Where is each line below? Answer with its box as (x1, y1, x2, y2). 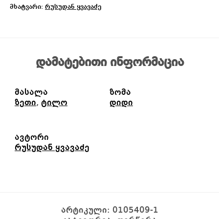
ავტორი (15, 133, 49, 142)
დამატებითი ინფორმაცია (35, 56, 184, 69)
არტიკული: (61, 206, 112, 215)
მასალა (15, 88, 48, 97)
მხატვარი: (10, 3, 45, 11)
